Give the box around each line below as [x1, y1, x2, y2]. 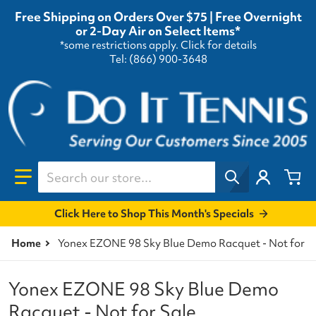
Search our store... [37, 160, 142, 177]
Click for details [180, 38, 257, 53]
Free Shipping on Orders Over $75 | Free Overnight [14, 8, 302, 25]
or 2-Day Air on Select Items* [75, 23, 241, 39]
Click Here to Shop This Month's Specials [54, 206, 254, 221]
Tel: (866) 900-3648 [109, 52, 207, 67]
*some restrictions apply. [59, 38, 181, 53]
